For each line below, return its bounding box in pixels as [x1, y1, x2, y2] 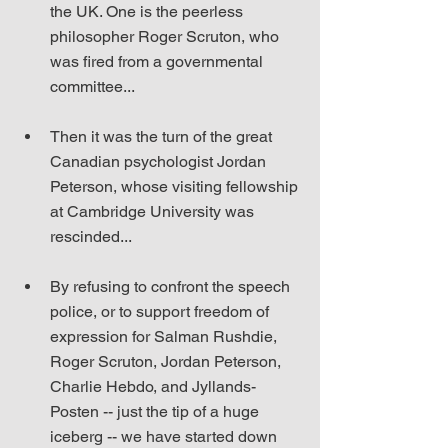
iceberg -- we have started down [50, 427, 281, 446]
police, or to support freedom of [50, 302, 273, 321]
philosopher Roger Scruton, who [50, 27, 283, 46]
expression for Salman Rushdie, [50, 327, 281, 346]
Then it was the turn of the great [50, 127, 276, 146]
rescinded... [50, 227, 132, 246]
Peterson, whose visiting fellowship [50, 177, 302, 196]
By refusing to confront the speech [50, 277, 294, 296]
